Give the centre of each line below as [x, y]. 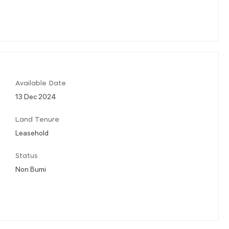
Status [27, 156]
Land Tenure [37, 120]
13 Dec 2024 [36, 96]
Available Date [41, 83]
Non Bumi [31, 168]
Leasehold [32, 132]
